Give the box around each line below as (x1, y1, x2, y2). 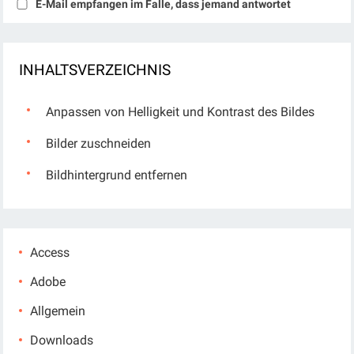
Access (30, 244, 70, 260)
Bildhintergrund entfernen (46, 167, 188, 183)
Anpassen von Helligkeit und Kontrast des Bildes (46, 104, 315, 119)
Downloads (30, 332, 94, 348)
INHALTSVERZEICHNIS (19, 60, 171, 79)
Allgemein (30, 303, 86, 318)
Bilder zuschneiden (46, 135, 152, 151)
